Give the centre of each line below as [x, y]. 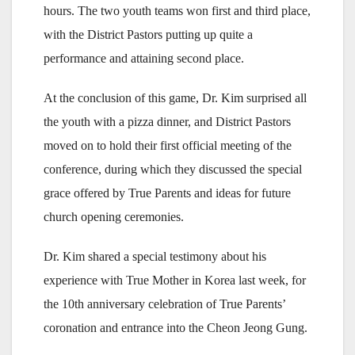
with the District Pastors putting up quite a [148, 34]
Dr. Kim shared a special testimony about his [155, 256]
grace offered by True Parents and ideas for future [167, 193]
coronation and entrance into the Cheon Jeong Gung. [176, 328]
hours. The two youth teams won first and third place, [177, 11]
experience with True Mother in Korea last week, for [175, 280]
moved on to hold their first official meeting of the [168, 145]
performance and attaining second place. [144, 58]
